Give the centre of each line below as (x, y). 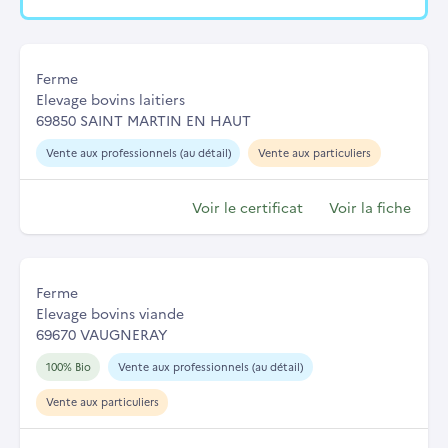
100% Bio (68, 366)
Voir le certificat (247, 206)
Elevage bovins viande (110, 312)
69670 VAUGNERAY (101, 333)
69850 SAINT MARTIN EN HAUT (143, 119)
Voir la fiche (370, 206)
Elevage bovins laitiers (110, 98)
